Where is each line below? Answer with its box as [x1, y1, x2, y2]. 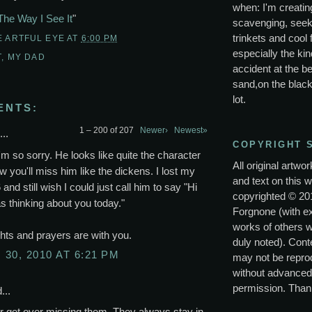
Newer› [140, 125, 168, 136]
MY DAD [7, 52, 45, 61]
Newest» [174, 125, 208, 136]
